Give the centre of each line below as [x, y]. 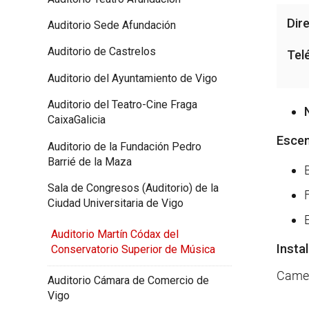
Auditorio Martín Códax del [114, 234]
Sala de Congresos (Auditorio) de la [133, 188]
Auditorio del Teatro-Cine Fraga [122, 105]
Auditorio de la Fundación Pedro [124, 146]
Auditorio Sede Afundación [112, 26]
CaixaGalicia [77, 120]
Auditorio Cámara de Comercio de [128, 281]
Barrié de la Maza [90, 161]
